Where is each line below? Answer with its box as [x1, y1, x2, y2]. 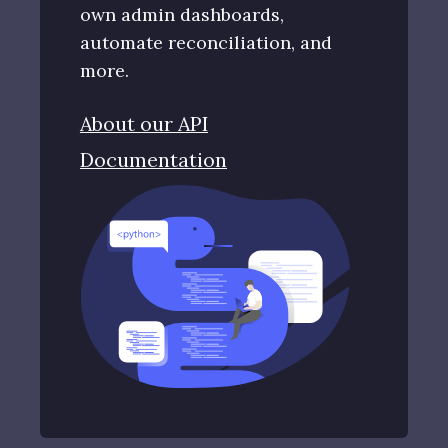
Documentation [80, 147, 227, 173]
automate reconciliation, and [80, 31, 332, 55]
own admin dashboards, [80, 3, 284, 27]
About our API [80, 111, 208, 137]
